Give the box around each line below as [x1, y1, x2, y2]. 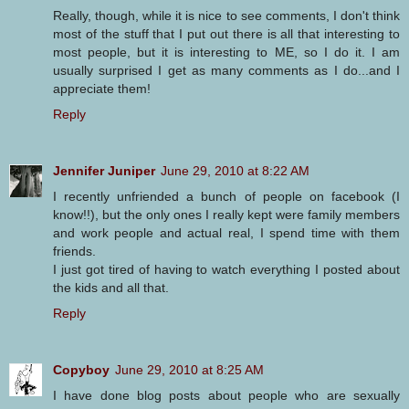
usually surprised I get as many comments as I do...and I [53, 62, 400, 78]
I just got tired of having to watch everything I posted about [53, 261, 400, 277]
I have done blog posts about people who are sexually [53, 387, 400, 403]
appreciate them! [53, 80, 151, 96]
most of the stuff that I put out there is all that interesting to [53, 26, 400, 41]
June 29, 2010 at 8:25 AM [115, 362, 264, 377]
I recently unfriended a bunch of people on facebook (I [53, 188, 400, 204]
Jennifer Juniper [53, 163, 155, 178]
